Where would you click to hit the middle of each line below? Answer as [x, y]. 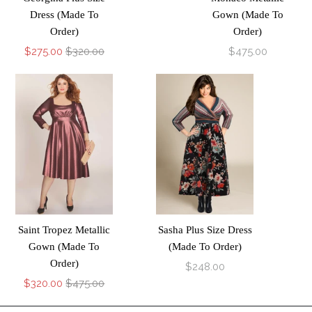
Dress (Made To [64, 15]
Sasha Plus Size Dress [205, 229]
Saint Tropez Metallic [64, 229]
